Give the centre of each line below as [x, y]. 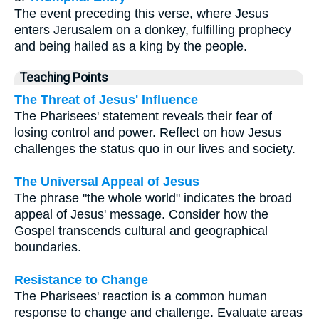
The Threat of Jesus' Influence [106, 99]
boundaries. [48, 247]
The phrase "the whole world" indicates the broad [153, 198]
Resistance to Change [81, 279]
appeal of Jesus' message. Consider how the [141, 214]
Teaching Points [64, 77]
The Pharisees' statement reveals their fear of [143, 116]
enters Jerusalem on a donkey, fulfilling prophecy [153, 30]
